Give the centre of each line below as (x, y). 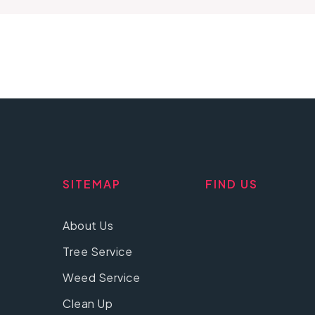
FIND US (232, 184)
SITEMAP (92, 184)
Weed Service (101, 277)
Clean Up (88, 303)
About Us (88, 225)
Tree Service (97, 251)
